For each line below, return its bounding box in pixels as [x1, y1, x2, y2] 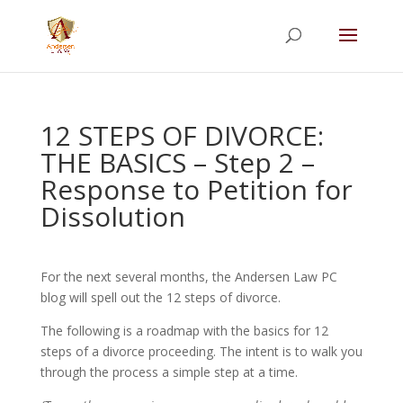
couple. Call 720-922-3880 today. [9, 68, 255, 90]
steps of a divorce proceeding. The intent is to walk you [40, 343, 363, 360]
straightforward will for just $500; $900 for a [9, 49, 353, 71]
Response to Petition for [40, 171, 353, 208]
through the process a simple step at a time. [40, 363, 298, 381]
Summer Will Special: [9, 12, 174, 33]
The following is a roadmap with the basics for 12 [40, 322, 328, 339]
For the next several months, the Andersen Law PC [40, 268, 337, 285]
